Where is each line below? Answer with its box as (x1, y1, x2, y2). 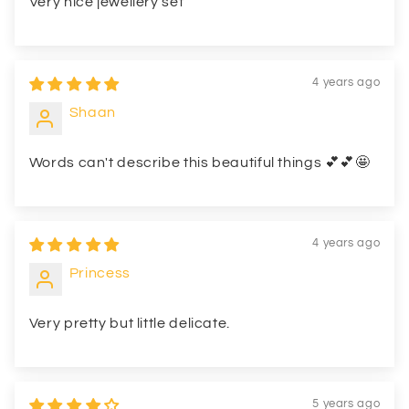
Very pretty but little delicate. (28, 315, 230, 330)
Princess (68, 265, 131, 280)
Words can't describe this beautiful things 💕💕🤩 (28, 154, 371, 170)
